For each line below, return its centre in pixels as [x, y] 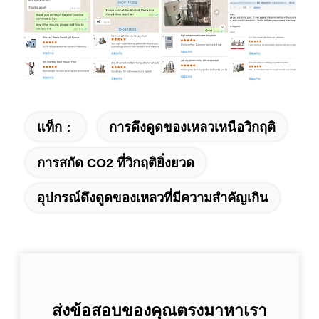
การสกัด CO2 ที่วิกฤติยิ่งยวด [115, 162]
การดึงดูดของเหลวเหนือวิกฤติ [192, 127]
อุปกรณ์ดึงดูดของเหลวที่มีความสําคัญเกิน [152, 198]
